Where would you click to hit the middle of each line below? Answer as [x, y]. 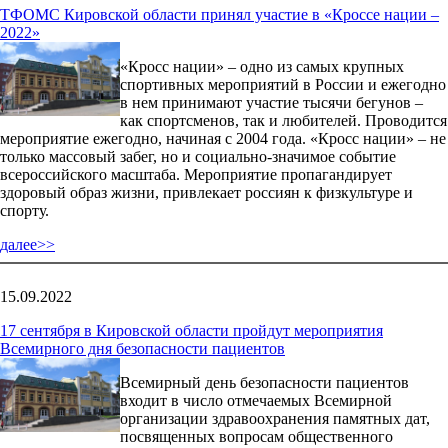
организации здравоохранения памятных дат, [275, 418]
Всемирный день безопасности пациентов [264, 382]
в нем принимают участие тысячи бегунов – [271, 102]
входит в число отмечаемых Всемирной [256, 400]
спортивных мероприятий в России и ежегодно [283, 84]
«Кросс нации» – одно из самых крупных [262, 66]
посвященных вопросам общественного [256, 436]
